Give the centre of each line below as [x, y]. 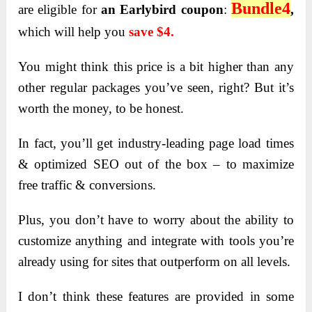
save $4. [150, 31]
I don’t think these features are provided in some [156, 296]
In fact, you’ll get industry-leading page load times [156, 143]
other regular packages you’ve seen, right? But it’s [156, 87]
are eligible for [57, 9]
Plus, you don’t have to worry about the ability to [156, 219]
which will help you [72, 31]
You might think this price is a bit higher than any [156, 66]
